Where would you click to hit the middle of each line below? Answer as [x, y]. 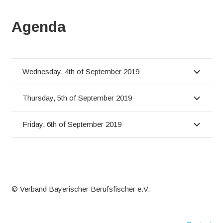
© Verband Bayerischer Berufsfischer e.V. [80, 189]
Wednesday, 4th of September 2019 [81, 72]
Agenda [38, 27]
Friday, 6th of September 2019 [72, 124]
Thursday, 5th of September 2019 [77, 98]
